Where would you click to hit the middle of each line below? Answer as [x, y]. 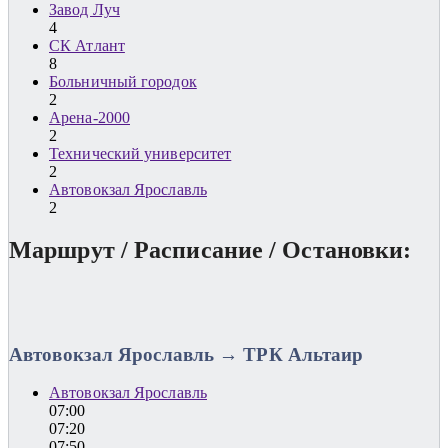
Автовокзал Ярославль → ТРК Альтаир [186, 354]
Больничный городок [123, 82]
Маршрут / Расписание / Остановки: [210, 249]
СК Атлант [87, 46]
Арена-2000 [89, 118]
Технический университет [140, 154]
